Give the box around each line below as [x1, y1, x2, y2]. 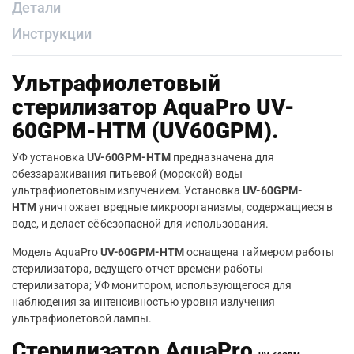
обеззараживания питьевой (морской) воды [12, 167, 243, 180]
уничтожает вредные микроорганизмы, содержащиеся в [36, 200, 333, 213]
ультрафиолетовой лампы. [12, 311, 153, 325]
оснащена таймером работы [184, 245, 335, 258]
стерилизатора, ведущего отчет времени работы [12, 262, 263, 275]
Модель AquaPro [12, 245, 100, 258]
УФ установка [12, 150, 87, 164]
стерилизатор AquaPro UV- [12, 93, 295, 120]
